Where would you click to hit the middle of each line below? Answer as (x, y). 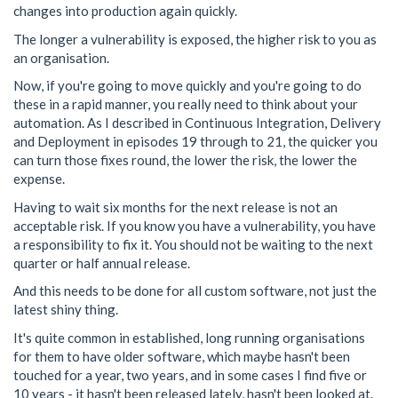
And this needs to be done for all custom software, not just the (195, 291)
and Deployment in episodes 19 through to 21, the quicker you (195, 141)
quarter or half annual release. (102, 263)
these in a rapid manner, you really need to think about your (186, 104)
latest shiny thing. (66, 309)
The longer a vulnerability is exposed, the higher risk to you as (195, 39)
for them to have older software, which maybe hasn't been (182, 356)
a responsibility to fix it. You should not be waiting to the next (193, 244)
